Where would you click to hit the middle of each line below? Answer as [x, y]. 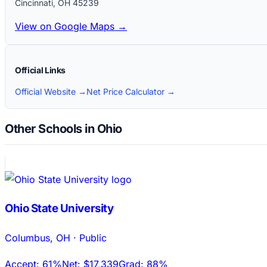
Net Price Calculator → [131, 91]
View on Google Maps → [71, 26]
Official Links [41, 70]
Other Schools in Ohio [63, 129]
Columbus [27, 237]
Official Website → [51, 91]
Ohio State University [59, 208]
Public [93, 237]
